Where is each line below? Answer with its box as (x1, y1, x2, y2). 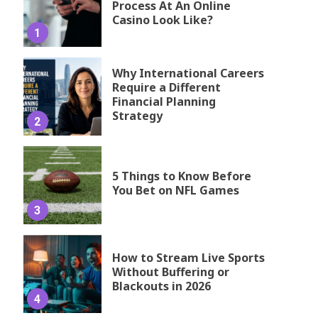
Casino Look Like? (111, 12, 213, 28)
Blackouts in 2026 (111, 278, 211, 295)
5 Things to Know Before (111, 168, 251, 185)
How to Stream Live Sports (111, 250, 265, 266)
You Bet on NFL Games (111, 182, 239, 199)
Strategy (111, 108, 163, 124)
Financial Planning (111, 94, 216, 110)
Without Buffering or (111, 264, 229, 280)
